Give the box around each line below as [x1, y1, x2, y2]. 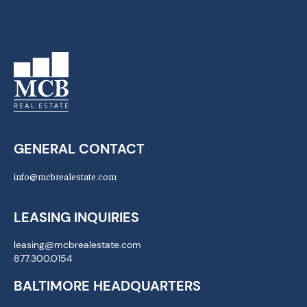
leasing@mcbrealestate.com [14, 238, 141, 251]
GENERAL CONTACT [14, 139, 145, 158]
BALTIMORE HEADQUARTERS [14, 276, 201, 295]
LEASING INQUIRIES [14, 208, 139, 226]
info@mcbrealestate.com [14, 169, 116, 182]
